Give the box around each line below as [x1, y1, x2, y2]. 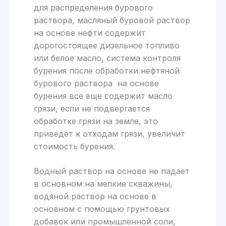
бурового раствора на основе [33, 78, 159, 88]
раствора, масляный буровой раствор [33, 15, 190, 25]
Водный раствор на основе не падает [33, 165, 190, 176]
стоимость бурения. [33, 141, 115, 151]
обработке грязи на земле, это [33, 116, 158, 126]
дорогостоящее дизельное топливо [33, 40, 180, 50]
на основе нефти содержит [33, 27, 146, 38]
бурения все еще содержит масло [33, 90, 173, 101]
